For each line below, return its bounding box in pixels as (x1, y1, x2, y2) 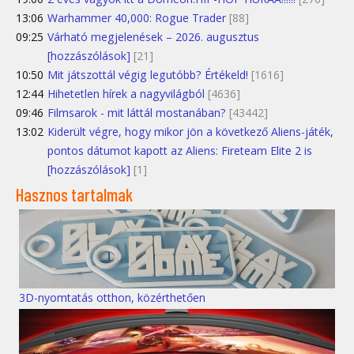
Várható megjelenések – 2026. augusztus (47, 29, 259, 45)
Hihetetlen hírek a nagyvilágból (47, 86, 205, 102)
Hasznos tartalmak (16, 184, 133, 205)
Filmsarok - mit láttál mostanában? (47, 105, 226, 121)
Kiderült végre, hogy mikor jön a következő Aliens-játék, (47, 124, 333, 140)
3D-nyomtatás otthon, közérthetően (19, 289, 205, 305)
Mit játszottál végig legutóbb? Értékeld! (47, 67, 248, 83)
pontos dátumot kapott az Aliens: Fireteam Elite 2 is (47, 143, 312, 159)
